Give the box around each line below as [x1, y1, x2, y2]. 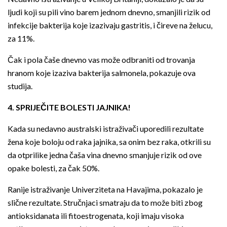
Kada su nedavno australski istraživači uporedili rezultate [8, 124, 204, 134]
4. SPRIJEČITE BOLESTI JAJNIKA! [8, 102, 131, 112]
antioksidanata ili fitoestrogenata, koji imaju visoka [8, 211, 184, 221]
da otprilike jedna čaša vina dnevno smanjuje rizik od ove [8, 150, 202, 160]
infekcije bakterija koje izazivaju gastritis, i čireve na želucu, [8, 20, 212, 30]
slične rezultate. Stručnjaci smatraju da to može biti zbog [8, 198, 203, 208]
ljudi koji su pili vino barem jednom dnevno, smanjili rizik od [8, 7, 210, 17]
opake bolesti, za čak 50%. [8, 163, 99, 173]
